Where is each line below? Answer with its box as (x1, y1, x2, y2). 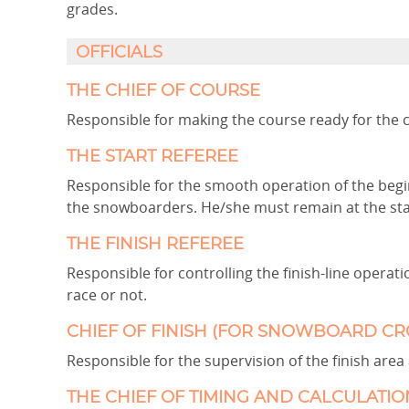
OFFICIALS (76, 45, 163, 61)
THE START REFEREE (67, 149, 238, 165)
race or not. (67, 285, 147, 305)
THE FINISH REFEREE (67, 236, 244, 253)
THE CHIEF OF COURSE (67, 83, 260, 100)
